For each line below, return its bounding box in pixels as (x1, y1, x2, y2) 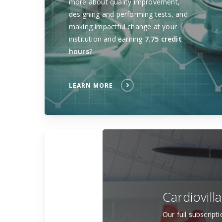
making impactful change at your (68, 22, 177, 32)
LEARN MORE (68, 81, 113, 90)
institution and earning (68, 34, 145, 44)
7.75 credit (144, 34, 182, 44)
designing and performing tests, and (68, 9, 188, 19)
